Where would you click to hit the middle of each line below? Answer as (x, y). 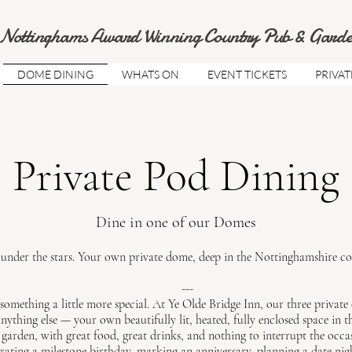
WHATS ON (150, 74)
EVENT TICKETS (247, 74)
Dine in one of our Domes (176, 222)
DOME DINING (55, 74)
